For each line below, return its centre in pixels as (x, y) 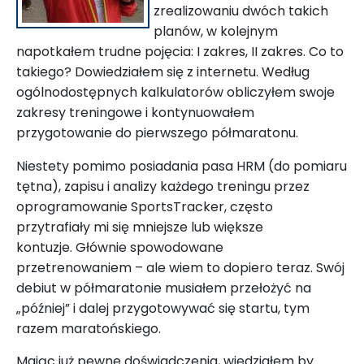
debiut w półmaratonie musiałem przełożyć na (164, 288)
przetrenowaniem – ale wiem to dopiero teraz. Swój (180, 268)
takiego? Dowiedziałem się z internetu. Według (163, 72)
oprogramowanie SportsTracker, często (145, 207)
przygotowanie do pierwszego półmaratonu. (157, 133)
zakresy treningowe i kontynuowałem (135, 113)
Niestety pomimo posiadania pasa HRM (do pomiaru (182, 167)
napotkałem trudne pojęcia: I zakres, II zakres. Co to (180, 52)
